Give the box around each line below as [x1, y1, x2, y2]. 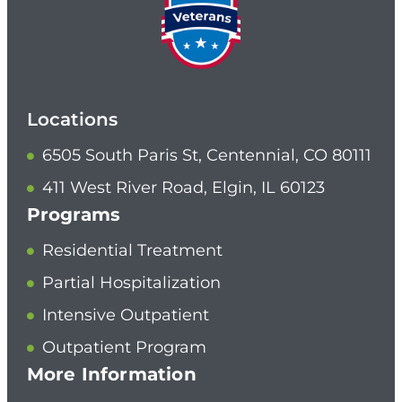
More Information [26, 363, 197, 386]
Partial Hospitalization [41, 273, 221, 293]
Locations [26, 109, 118, 131]
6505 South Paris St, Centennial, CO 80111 [41, 145, 371, 166]
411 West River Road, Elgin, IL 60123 [41, 178, 325, 198]
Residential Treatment [41, 240, 223, 261]
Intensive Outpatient [41, 305, 209, 326]
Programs [26, 204, 121, 226]
